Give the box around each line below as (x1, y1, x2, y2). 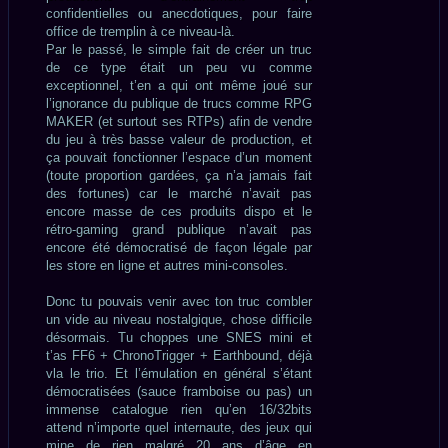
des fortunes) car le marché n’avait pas (46, 185, 312, 201)
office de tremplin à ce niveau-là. (46, 23, 235, 39)
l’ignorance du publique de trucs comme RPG (46, 95, 312, 111)
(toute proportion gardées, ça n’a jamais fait (46, 167, 312, 183)
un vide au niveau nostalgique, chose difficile (46, 311, 312, 327)
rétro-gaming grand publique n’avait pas (46, 221, 312, 237)
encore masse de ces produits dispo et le (46, 203, 312, 219)
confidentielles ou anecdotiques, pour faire (46, 5, 312, 21)
